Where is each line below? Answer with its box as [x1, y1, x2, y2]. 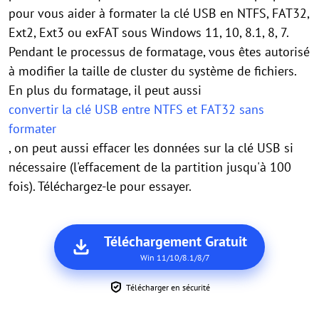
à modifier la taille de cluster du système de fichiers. [9, 63, 296, 80]
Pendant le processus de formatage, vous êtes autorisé [9, 43, 310, 61]
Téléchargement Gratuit [103, 232, 247, 251]
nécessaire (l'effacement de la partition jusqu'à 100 [9, 159, 291, 176]
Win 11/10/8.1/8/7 [140, 252, 210, 263]
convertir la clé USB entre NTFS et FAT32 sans [9, 101, 264, 118]
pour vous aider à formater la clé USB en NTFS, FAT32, [9, 5, 309, 22]
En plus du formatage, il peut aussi [9, 82, 205, 99]
